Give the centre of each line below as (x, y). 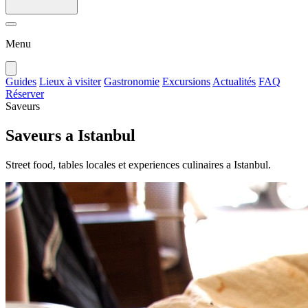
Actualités (234, 81)
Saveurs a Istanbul (70, 135)
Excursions (186, 81)
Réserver (25, 93)
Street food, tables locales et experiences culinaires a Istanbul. (138, 164)
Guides (21, 81)
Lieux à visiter (70, 81)
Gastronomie (132, 81)
